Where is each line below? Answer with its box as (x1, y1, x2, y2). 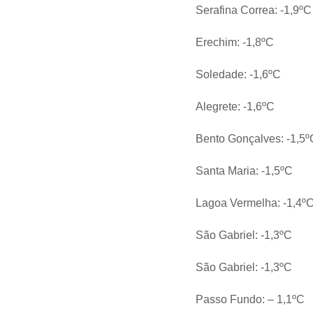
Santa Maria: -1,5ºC (196, 165, 293, 177)
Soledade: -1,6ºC (196, 68, 282, 81)
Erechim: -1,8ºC (196, 36, 275, 49)
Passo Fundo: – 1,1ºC (196, 293, 305, 306)
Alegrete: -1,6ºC (196, 101, 275, 113)
